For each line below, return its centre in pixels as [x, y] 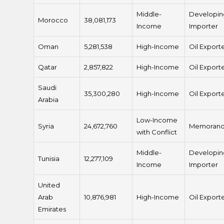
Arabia [48, 100]
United [49, 185]
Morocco [53, 20]
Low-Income [157, 120]
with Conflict [157, 132]
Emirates [52, 209]
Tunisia [49, 159]
